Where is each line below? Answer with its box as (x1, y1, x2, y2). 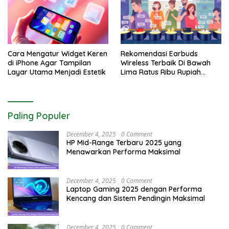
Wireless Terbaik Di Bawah (121, 58, 211, 67)
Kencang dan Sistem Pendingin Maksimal (66, 193, 205, 203)
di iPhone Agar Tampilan (8, 58, 91, 67)
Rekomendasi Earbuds (121, 49, 198, 58)
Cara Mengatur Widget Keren (8, 49, 107, 58)
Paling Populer (8, 109, 70, 122)
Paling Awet (121, 76, 160, 86)
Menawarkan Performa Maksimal (66, 147, 180, 156)
